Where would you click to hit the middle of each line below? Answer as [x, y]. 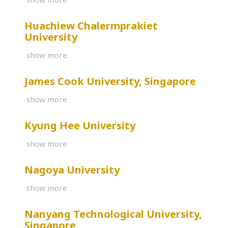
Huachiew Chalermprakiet [91, 25]
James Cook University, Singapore [110, 81]
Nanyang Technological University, [113, 214]
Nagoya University [72, 169]
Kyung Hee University [80, 125]
